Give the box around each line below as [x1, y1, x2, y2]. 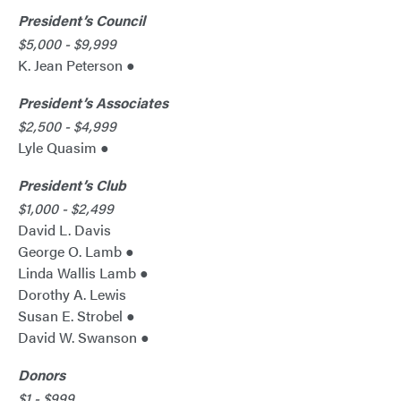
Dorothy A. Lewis [18, 284, 126, 305]
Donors [18, 364, 65, 386]
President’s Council [18, 10, 145, 31]
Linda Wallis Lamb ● [18, 262, 149, 284]
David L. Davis [18, 219, 111, 241]
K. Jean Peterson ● [18, 55, 135, 76]
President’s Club [18, 175, 126, 196]
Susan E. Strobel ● [18, 305, 135, 327]
